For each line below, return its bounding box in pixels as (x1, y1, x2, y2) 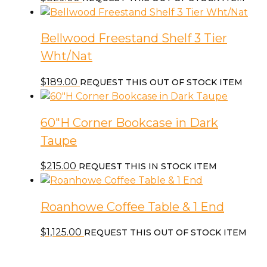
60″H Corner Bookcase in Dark (41, 115, 218, 130)
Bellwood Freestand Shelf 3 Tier (41, 31, 227, 46)
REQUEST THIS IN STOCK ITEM (79, 161, 217, 172)
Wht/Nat (41, 49, 92, 64)
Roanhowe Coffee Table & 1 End (41, 199, 224, 214)
